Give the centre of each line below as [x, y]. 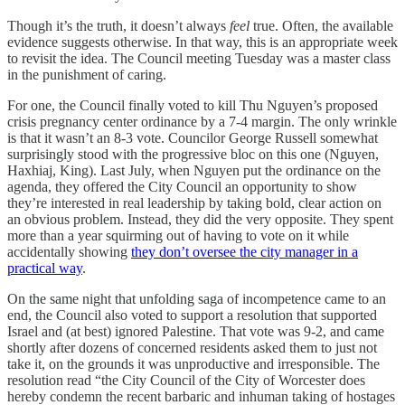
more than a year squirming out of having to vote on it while [178, 236]
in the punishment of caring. [89, 75]
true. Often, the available [321, 26]
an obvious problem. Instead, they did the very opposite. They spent [200, 220]
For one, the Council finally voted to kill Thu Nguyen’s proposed [193, 106]
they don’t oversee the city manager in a [245, 252]
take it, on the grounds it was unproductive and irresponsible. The [193, 364]
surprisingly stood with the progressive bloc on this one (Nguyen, [193, 155]
